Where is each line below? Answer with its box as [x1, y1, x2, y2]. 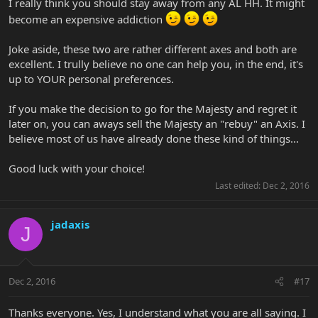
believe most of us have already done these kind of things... [9, 131, 299, 146]
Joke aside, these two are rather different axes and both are [9, 42, 297, 57]
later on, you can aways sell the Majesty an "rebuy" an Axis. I [9, 116, 305, 131]
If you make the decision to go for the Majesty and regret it [9, 102, 297, 116]
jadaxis [51, 217, 89, 232]
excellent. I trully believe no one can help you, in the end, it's [9, 57, 303, 72]
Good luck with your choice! [9, 161, 145, 176]
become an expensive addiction [9, 12, 165, 27]
